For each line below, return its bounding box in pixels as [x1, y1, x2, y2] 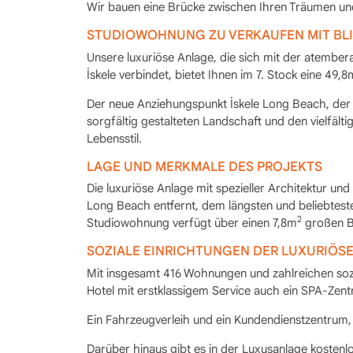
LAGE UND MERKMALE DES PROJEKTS [86, 158, 322, 175]
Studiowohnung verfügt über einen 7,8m [86, 216, 297, 230]
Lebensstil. [86, 131, 142, 146]
